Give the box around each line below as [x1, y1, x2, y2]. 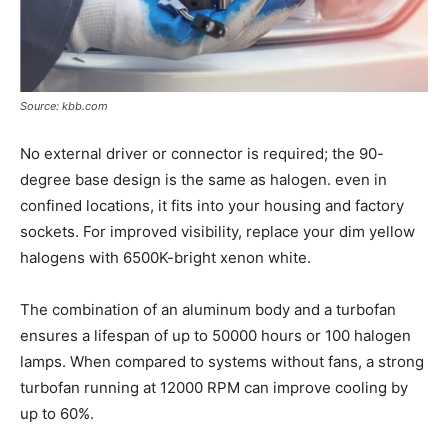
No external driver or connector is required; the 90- [20, 143, 384, 163]
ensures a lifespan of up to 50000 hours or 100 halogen [20, 325, 411, 345]
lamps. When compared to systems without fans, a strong [20, 351, 424, 371]
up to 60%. [20, 403, 94, 423]
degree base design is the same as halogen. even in [20, 169, 387, 189]
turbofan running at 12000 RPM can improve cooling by [20, 377, 408, 397]
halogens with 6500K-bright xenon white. [20, 247, 311, 267]
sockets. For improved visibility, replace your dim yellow [20, 221, 415, 241]
